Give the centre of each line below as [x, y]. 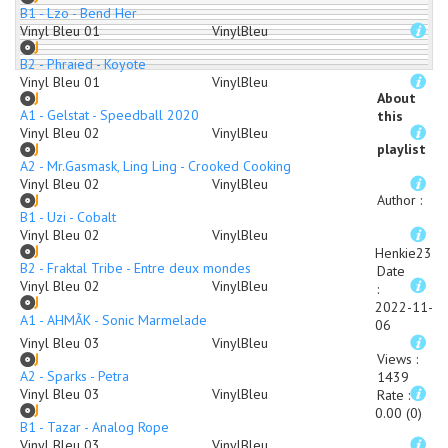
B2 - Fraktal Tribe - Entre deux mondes [135, 268]
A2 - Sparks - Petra [74, 376]
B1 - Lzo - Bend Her [78, 13]
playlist [401, 149]
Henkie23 [403, 253]
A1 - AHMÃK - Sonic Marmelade [113, 320]
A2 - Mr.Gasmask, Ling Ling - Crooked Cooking [155, 166]
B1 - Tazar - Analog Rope [94, 427]
